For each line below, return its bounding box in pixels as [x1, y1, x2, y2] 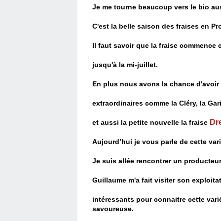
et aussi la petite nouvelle [92, 118, 181, 126]
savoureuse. [92, 205, 134, 213]
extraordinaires [92, 99, 145, 107]
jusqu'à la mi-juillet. [92, 61, 158, 69]
